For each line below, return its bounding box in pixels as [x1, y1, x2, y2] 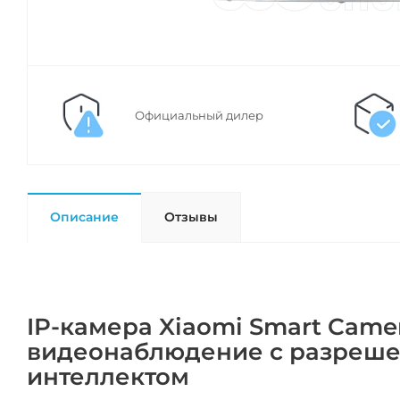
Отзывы [164, 209, 218, 226]
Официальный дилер [135, 108, 263, 123]
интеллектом [27, 362, 189, 392]
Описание [50, 209, 119, 226]
